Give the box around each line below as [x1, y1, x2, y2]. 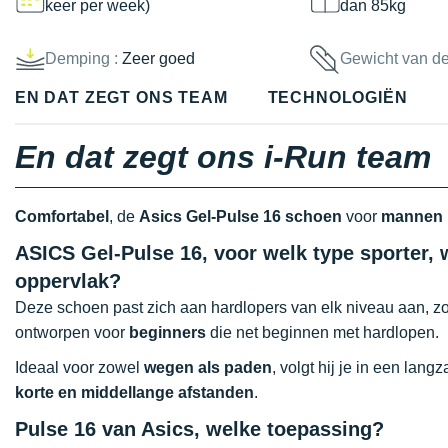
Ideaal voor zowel [15, 359, 144, 376]
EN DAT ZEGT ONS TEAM [15, 88, 228, 106]
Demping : [45, 49, 118, 67]
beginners [129, 324, 206, 341]
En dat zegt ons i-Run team [15, 139, 431, 175]
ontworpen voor [15, 324, 129, 341]
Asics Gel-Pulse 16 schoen [139, 208, 342, 225]
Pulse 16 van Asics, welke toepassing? [15, 418, 390, 440]
